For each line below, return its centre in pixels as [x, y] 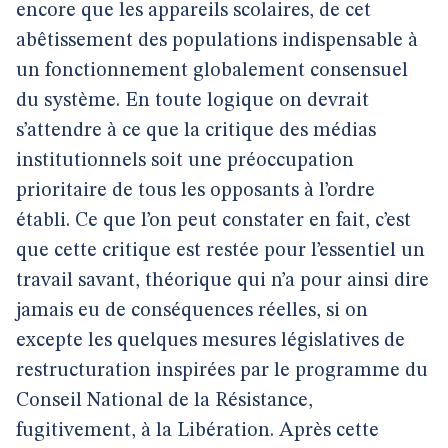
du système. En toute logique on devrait [192, 101]
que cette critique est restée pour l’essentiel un [220, 251]
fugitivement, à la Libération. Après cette [197, 431]
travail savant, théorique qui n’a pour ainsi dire [222, 281]
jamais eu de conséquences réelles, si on [192, 311]
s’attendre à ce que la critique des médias [196, 131]
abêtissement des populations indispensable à [217, 41]
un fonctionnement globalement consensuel [212, 71]
